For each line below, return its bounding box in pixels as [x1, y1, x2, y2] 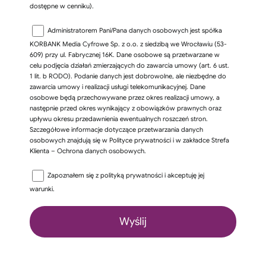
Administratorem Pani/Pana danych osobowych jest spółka [47, 26, 222, 35]
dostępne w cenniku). [29, 2, 94, 11]
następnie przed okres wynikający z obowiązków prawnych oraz [29, 104, 221, 113]
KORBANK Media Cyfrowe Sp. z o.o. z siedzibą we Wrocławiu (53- [29, 40, 227, 49]
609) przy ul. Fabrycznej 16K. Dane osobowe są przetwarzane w [29, 50, 220, 59]
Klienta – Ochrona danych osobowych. [29, 147, 146, 156]
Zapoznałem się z [47, 171, 100, 180]
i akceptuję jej [164, 171, 204, 180]
